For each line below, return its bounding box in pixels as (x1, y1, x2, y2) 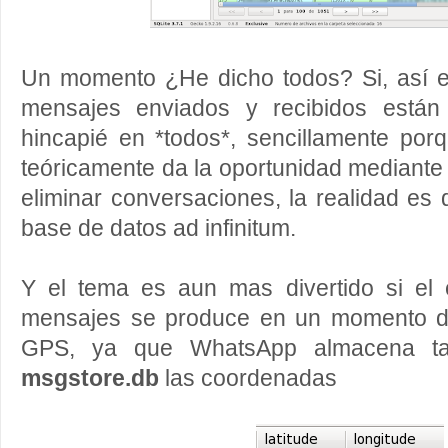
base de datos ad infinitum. (21, 216, 296, 241)
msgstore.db (21, 366, 159, 391)
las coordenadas (159, 366, 337, 391)
